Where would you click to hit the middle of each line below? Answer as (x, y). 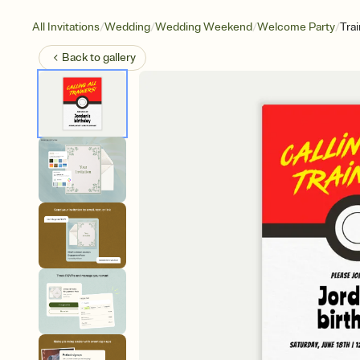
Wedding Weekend (204, 27)
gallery (119, 57)
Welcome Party (296, 27)
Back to (82, 57)
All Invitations (66, 27)
